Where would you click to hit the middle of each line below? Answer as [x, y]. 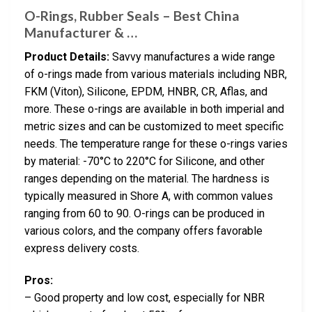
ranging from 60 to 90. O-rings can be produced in [145, 213]
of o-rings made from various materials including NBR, [156, 74]
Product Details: [67, 56]
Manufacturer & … [81, 33]
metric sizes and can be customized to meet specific [154, 126]
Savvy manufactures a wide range [192, 56]
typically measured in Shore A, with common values [149, 196]
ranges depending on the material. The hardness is [147, 178]
